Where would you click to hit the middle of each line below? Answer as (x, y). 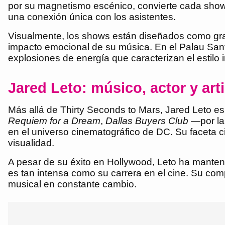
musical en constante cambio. (72, 184)
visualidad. (31, 143)
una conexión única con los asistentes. (92, 17)
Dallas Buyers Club (147, 121)
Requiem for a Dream (54, 121)
